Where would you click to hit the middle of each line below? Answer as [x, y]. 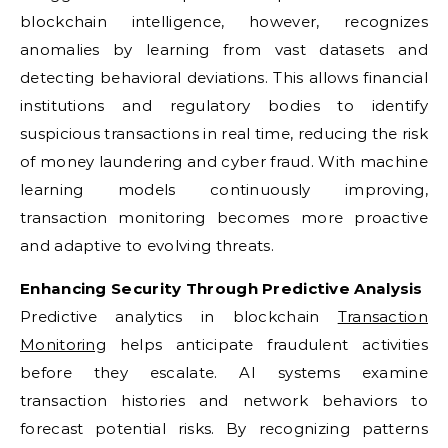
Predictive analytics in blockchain [179, 316]
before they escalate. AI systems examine [224, 372]
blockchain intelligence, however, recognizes [224, 21]
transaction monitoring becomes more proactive [224, 217]
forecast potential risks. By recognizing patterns [224, 428]
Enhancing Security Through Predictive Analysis [221, 288]
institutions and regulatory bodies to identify [224, 105]
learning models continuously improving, [224, 189]
